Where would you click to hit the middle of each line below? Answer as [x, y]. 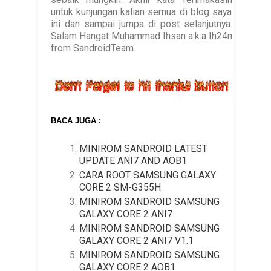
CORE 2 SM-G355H [120, 188]
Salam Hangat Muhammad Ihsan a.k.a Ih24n [141, 36]
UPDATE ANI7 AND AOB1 [133, 161]
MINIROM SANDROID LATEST [144, 149]
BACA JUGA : [76, 120]
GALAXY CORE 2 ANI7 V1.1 [137, 241]
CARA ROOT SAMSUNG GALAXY [148, 175]
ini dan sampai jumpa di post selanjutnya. [141, 24]
